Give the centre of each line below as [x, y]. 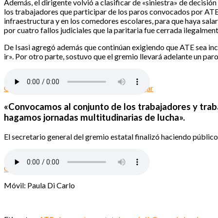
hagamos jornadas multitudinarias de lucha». [94, 118]
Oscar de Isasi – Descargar [48, 168]
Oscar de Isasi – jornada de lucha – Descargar [79, 88]
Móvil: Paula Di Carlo [39, 185]
